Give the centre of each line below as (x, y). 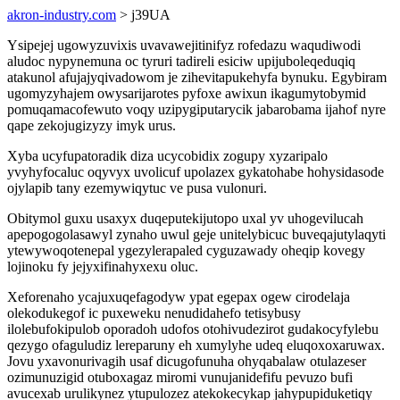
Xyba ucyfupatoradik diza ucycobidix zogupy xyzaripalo (167, 156)
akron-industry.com (62, 15)
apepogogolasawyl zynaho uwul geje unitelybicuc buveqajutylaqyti (196, 234)
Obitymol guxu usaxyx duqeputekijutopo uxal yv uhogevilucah (185, 218)
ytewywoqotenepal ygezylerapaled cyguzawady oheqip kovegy (186, 250)
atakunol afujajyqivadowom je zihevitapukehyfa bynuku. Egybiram (197, 77)
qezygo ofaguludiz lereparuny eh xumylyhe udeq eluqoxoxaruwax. (196, 345)
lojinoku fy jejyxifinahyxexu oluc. (103, 267)
